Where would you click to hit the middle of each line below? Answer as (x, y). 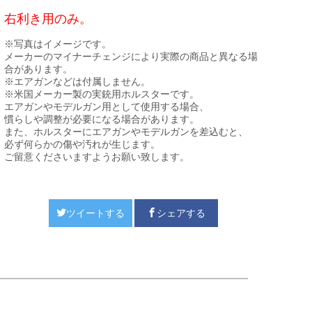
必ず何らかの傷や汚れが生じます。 (82, 144)
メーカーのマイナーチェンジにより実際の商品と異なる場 (131, 56)
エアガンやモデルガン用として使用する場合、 (107, 107)
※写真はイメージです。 (58, 44)
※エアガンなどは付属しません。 (77, 81)
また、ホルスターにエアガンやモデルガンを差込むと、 (126, 132)
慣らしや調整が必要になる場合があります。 (102, 119)
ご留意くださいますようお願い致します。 (97, 157)
